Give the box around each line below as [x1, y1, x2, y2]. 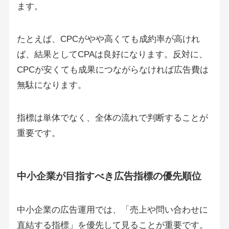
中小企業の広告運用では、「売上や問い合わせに [16, 204, 208, 215]
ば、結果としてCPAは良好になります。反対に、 [16, 50, 208, 60]
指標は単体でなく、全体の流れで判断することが [16, 113, 208, 123]
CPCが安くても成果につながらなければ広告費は [16, 65, 209, 75]
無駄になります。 [16, 80, 86, 90]
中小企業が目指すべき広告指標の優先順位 [16, 171, 201, 182]
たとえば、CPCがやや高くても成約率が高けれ [16, 34, 200, 44]
